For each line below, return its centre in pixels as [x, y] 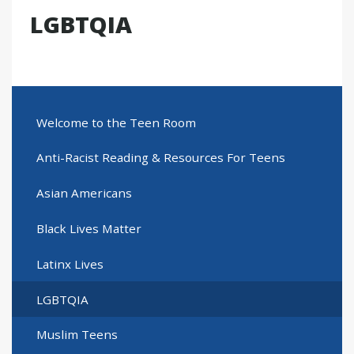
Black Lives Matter [88, 228]
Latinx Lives [70, 264]
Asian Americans [84, 193]
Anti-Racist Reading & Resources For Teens [160, 158]
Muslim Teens [77, 335]
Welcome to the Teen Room [116, 122]
